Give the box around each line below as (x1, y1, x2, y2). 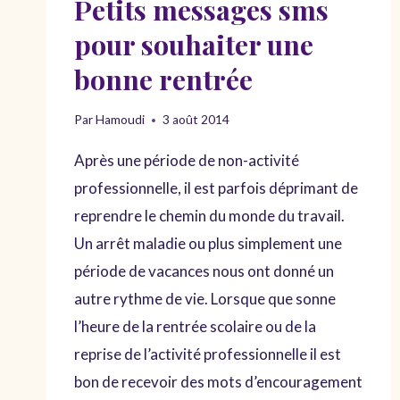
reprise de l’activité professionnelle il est (74, 345, 341, 363)
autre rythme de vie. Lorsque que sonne (74, 289, 336, 308)
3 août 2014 (162, 112, 230, 127)
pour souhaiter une (74, 26, 313, 63)
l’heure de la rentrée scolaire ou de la (74, 317, 316, 336)
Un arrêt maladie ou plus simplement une (74, 234, 342, 253)
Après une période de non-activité (74, 151, 299, 170)
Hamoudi (96, 112, 146, 127)
